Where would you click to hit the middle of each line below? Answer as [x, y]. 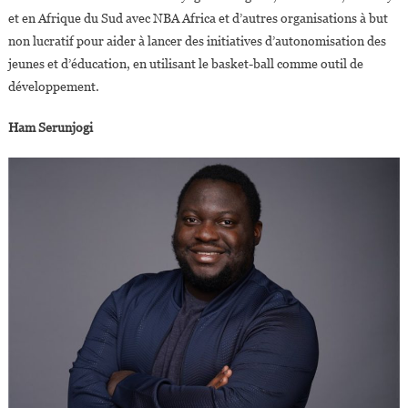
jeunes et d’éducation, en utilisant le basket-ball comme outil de [185, 64]
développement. [53, 87]
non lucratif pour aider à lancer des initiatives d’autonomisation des [197, 41]
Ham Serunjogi [50, 128]
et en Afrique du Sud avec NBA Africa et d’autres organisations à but [198, 19]
